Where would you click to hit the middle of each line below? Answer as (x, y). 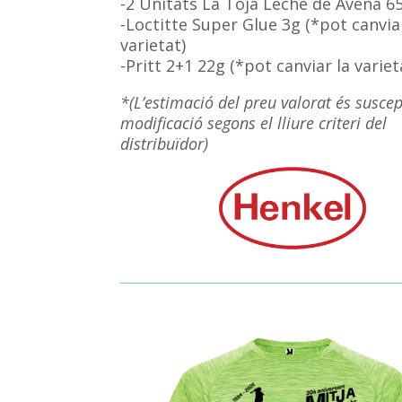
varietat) (153, 45)
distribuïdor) (165, 144)
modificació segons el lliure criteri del (254, 123)
